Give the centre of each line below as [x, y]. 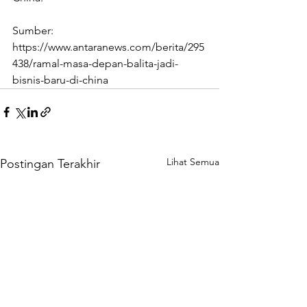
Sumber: [34, 31]
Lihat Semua [193, 162]
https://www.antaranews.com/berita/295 [108, 47]
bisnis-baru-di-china [60, 80]
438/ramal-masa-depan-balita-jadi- [95, 64]
